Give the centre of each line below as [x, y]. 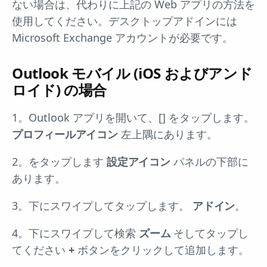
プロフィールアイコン [65, 134]
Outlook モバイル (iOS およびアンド [132, 73]
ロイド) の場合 [60, 89]
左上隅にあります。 [167, 134]
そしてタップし [210, 233]
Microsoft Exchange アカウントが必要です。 [122, 37]
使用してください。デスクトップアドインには [125, 21]
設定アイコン [139, 161]
